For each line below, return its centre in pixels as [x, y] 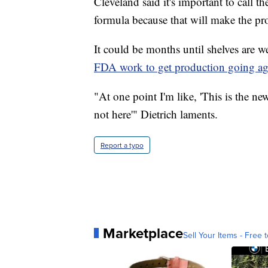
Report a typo [122, 145]
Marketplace [143, 233]
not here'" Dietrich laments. [156, 114]
